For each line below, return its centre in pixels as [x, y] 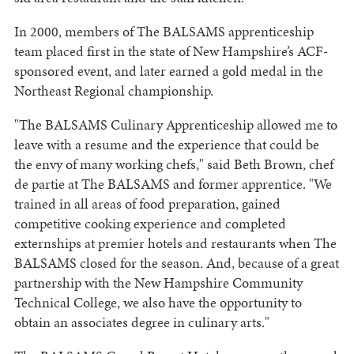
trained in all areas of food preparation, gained [147, 204]
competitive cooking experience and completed [150, 224]
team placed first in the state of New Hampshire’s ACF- [171, 51]
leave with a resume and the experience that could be [166, 145]
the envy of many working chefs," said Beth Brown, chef [173, 164]
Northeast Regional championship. [113, 91]
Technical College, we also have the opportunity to [158, 303]
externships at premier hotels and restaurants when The [175, 243]
